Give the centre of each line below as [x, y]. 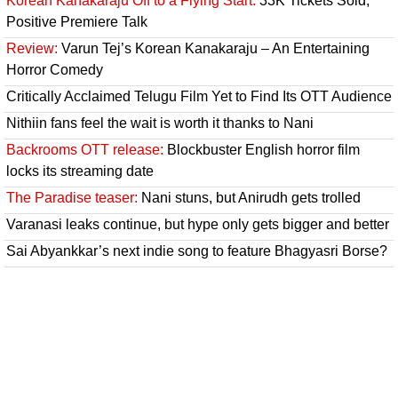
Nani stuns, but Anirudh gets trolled [249, 197]
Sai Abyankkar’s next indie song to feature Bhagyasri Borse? [197, 251]
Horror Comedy [55, 69]
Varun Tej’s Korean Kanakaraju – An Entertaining [214, 48]
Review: [32, 48]
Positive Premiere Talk [77, 21]
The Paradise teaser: [72, 197]
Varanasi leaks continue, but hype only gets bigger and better [198, 224]
